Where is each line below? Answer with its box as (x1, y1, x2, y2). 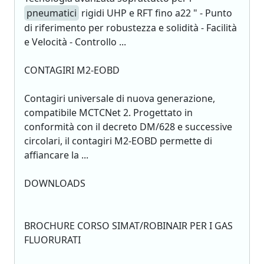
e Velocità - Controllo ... (24, 35, 126, 48)
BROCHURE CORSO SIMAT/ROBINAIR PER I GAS (24, 219, 233, 232)
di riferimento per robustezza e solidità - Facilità (24, 21, 237, 34)
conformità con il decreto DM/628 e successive (24, 120, 232, 133)
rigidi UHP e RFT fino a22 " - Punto (79, 6, 232, 19)
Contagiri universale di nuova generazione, (24, 92, 215, 105)
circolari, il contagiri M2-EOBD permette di (24, 134, 212, 147)
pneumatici (27, 6, 77, 19)
